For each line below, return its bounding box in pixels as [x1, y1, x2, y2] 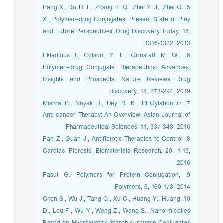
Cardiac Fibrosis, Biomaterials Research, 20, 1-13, [45, 145, 193, 157]
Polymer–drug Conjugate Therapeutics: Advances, [45, 62, 193, 73]
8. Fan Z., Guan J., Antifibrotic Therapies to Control [45, 133, 186, 145]
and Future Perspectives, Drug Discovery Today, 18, [45, 26, 193, 37]
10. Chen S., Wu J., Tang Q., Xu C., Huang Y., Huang [45, 193, 183, 205]
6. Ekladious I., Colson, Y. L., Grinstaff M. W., [45, 50, 183, 61]
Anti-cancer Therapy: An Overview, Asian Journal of [45, 110, 193, 121]
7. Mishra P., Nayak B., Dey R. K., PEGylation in [45, 98, 184, 109]
